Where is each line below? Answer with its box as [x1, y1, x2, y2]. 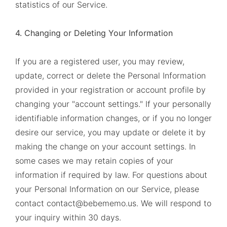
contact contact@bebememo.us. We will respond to [15, 198, 211, 208]
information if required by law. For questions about [15, 170, 207, 180]
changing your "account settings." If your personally [15, 99, 211, 109]
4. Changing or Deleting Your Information [15, 28, 173, 38]
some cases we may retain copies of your [15, 156, 173, 166]
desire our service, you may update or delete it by [15, 127, 206, 137]
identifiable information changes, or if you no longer [15, 113, 212, 123]
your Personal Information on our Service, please [15, 184, 199, 194]
